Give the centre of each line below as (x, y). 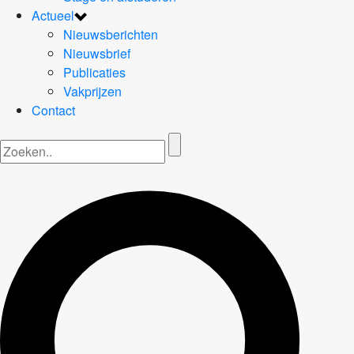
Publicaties (94, 72)
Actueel (53, 15)
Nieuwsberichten (111, 34)
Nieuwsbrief (97, 53)
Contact (53, 110)
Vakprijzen (92, 91)
